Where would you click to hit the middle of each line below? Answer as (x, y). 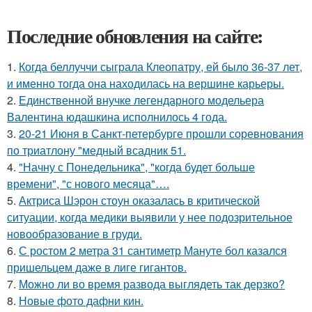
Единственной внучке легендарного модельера (141, 100)
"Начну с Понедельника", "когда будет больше (137, 167)
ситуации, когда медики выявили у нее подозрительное (150, 217)
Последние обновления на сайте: (135, 36)
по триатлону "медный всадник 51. (96, 150)
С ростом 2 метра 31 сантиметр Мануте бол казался (153, 251)
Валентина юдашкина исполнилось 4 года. (117, 117)
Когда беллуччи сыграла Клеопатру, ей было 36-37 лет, (161, 67)
